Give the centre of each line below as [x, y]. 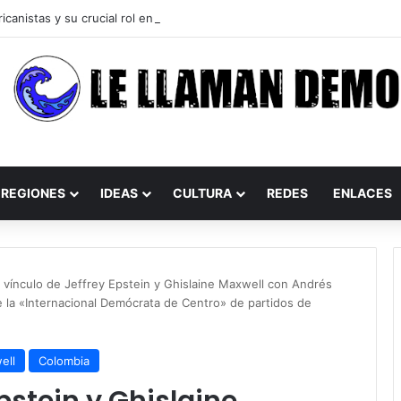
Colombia [64, 361]
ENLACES [363, 193]
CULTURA [202, 193]
